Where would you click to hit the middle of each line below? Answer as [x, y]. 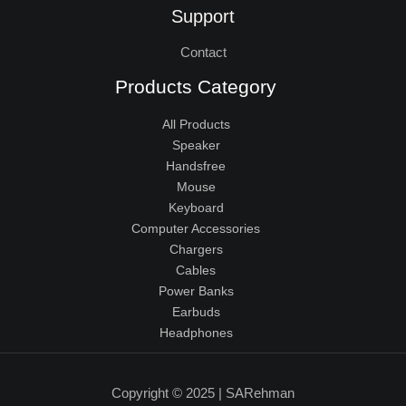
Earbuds [196, 312]
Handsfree [196, 166]
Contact [203, 53]
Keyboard [196, 208]
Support [203, 17]
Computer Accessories [196, 228]
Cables [196, 270]
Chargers [196, 249]
